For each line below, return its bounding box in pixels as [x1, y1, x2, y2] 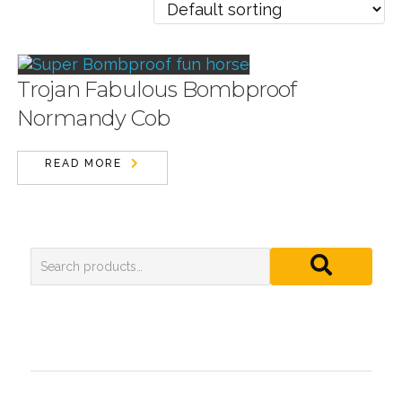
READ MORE [44, 157, 122, 170]
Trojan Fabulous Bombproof [16, 76, 297, 103]
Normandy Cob [16, 105, 170, 132]
